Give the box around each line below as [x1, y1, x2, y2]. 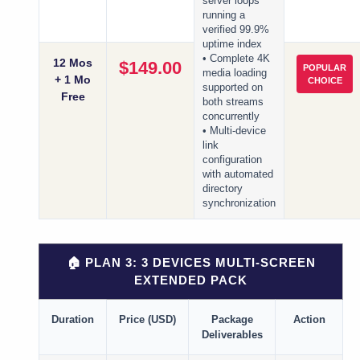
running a [202, 10, 245, 22]
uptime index [202, 39, 262, 51]
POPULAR [303, 63, 346, 73]
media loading [202, 67, 267, 80]
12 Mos [53, 56, 92, 70]
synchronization [202, 198, 276, 210]
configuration [202, 154, 262, 166]
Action [292, 313, 325, 326]
